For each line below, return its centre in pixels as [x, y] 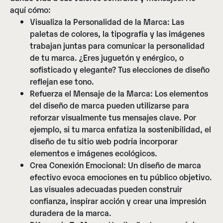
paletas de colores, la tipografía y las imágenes [117, 34]
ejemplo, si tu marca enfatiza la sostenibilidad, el [120, 129]
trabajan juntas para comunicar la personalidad [117, 46]
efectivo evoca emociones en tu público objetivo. [121, 177]
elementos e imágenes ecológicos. [94, 153]
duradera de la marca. [71, 213]
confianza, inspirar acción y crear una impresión [118, 201]
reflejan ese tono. [62, 81]
